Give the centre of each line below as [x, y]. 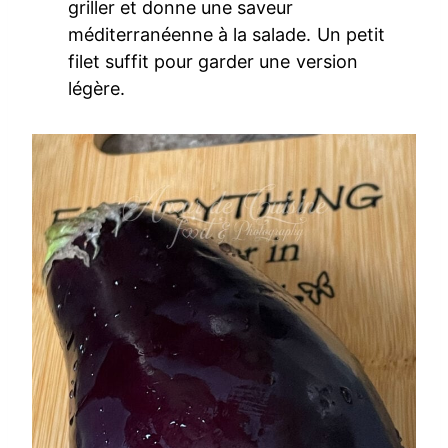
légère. [97, 88]
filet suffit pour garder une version [213, 61]
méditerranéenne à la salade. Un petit [226, 34]
